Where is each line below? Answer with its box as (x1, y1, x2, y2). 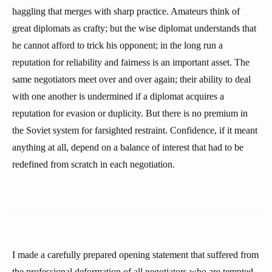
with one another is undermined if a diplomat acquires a (12, 91, 224, 101)
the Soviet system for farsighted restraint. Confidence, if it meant (12, 125, 257, 135)
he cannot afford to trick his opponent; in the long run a (12, 40, 223, 50)
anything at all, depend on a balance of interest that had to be (12, 142, 243, 152)
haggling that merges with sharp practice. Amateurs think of (12, 6, 240, 16)
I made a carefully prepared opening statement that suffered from (12, 250, 259, 260)
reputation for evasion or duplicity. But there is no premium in (12, 108, 248, 118)
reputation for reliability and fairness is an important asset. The (12, 57, 250, 67)
